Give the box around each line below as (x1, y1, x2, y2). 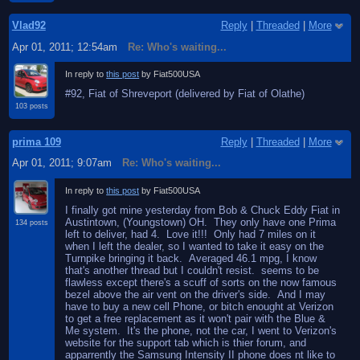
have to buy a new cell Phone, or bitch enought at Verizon (65, 300, 334, 313)
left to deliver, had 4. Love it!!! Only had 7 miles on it (65, 227, 317, 240)
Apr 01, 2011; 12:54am (11, 40, 117, 53)
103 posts (14, 102, 48, 111)
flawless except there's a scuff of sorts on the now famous (65, 276, 337, 288)
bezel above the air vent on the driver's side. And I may (65, 288, 326, 301)
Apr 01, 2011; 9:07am (11, 157, 112, 170)
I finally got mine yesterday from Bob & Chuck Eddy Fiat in (65, 203, 341, 216)
